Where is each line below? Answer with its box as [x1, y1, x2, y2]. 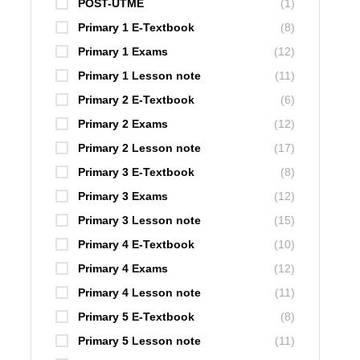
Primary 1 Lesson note [78, 69, 201, 83]
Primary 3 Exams [78, 190, 168, 203]
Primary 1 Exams [78, 45, 168, 59]
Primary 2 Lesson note [78, 141, 201, 155]
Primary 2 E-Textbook [78, 93, 194, 107]
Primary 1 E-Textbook [78, 21, 194, 35]
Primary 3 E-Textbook [78, 166, 194, 179]
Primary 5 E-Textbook [78, 310, 194, 324]
